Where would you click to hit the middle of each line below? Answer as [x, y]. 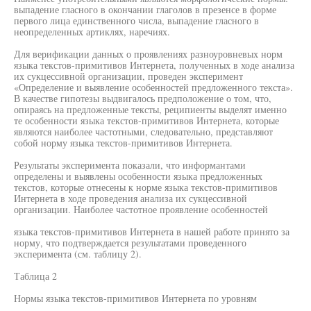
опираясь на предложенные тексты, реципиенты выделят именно [150, 109]
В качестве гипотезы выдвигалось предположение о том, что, [143, 98]
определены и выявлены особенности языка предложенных [138, 176]
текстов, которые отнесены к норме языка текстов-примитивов [146, 187]
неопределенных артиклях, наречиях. [92, 32]
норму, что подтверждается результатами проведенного [130, 243]
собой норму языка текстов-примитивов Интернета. [123, 143]
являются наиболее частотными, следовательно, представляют [143, 132]
